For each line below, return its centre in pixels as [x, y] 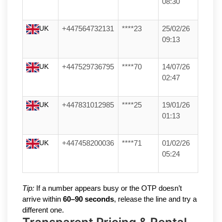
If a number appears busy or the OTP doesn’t [108, 189]
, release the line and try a [155, 199]
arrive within [43, 199]
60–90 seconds [88, 199]
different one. [43, 210]
